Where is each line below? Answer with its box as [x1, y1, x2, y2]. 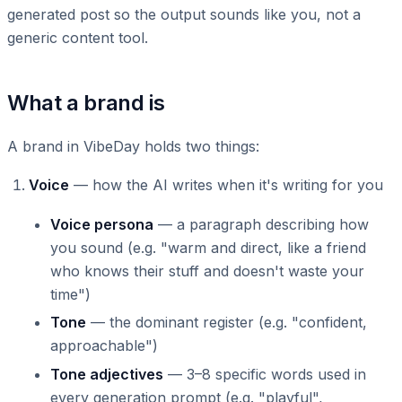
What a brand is [7, 89, 165, 116]
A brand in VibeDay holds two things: [7, 136, 259, 155]
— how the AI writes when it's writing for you [69, 176, 383, 195]
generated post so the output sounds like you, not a [7, 4, 361, 23]
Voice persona [50, 214, 153, 233]
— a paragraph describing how [153, 214, 369, 233]
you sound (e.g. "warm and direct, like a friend [50, 238, 366, 257]
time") [50, 284, 91, 303]
